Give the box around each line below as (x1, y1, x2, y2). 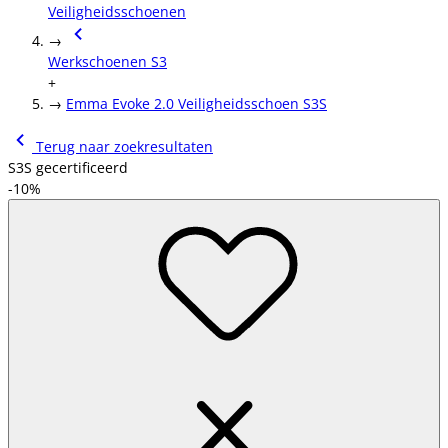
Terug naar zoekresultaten (32, 137, 213, 156)
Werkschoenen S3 (48, 52, 167, 71)
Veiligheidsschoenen (48, 2, 186, 21)
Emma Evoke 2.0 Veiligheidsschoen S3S (66, 94, 327, 113)
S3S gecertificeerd (8, 158, 128, 177)
